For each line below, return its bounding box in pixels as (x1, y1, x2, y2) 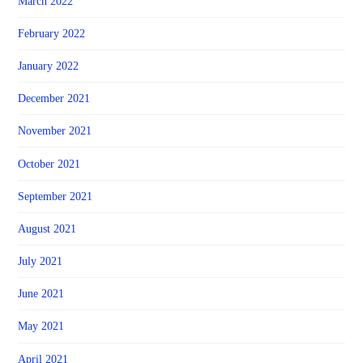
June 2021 (18, 288, 65, 301)
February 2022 (18, 27, 86, 40)
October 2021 (18, 157, 81, 170)
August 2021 (18, 222, 77, 235)
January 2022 (18, 59, 79, 72)
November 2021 (18, 125, 92, 138)
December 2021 (18, 92, 91, 105)
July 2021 (18, 255, 63, 268)
